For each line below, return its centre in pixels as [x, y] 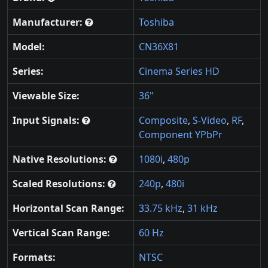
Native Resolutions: [61, 159]
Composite [163, 120]
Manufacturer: [49, 22]
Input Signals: [47, 120]
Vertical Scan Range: [61, 232]
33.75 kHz [161, 208]
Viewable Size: [46, 95]
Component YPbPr [181, 134]
